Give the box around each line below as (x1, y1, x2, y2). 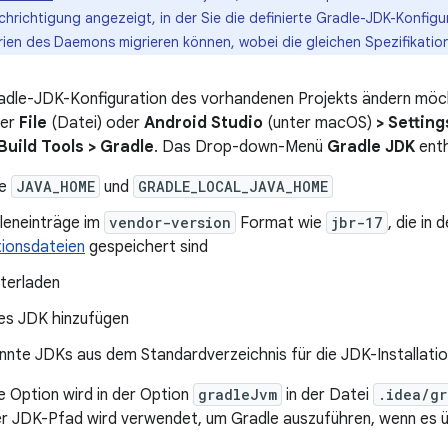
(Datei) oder (47, 113, 144, 134)
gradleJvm (198, 385, 277, 405)
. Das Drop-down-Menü (154, 137, 327, 158)
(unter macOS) (263, 113, 376, 134)
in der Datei (282, 385, 373, 406)
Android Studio (144, 113, 263, 134)
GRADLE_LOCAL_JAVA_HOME (138, 177, 328, 197)
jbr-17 (331, 213, 383, 233)
